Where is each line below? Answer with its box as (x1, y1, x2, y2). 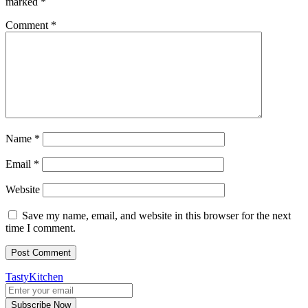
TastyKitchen (5, 271, 63, 283)
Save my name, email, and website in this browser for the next (22, 210, 291, 222)
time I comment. (5, 222, 76, 234)
